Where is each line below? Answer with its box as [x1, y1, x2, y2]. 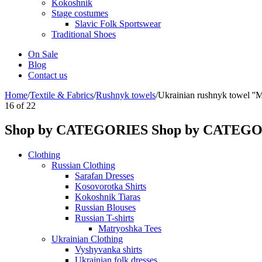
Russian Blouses [75, 202, 136, 213]
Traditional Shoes [51, 29, 116, 39]
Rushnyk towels [96, 89, 156, 100]
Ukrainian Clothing [51, 234, 123, 244]
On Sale [28, 49, 58, 59]
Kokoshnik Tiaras [75, 192, 140, 202]
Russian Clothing [51, 160, 115, 171]
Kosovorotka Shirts [75, 181, 146, 192]
